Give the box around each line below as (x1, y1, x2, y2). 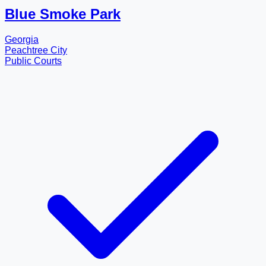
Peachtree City (5, 45, 67, 55)
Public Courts (5, 55, 62, 66)
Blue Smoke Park (5, 5, 121, 22)
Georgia (5, 34, 39, 45)
